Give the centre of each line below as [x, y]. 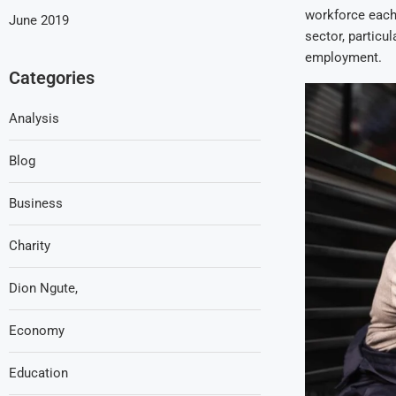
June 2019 [39, 20]
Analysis [34, 118]
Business [36, 203]
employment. [343, 57]
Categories [52, 78]
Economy [37, 331]
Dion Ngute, [43, 288]
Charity [30, 246]
